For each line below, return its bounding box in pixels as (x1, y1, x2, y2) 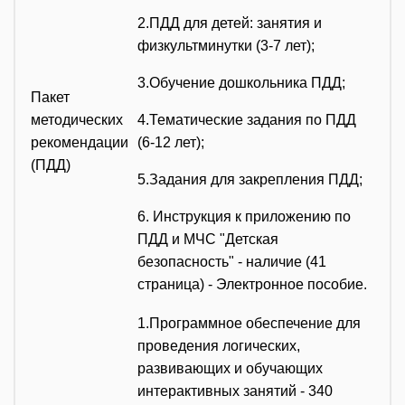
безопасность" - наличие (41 (137, 253, 326, 269)
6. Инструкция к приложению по (137, 208, 351, 224)
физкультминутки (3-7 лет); (137, 37, 315, 53)
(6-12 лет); (137, 134, 204, 150)
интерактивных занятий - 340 (137, 382, 333, 399)
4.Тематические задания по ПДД (137, 111, 356, 127)
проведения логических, (137, 337, 300, 353)
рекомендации (31, 134, 128, 150)
